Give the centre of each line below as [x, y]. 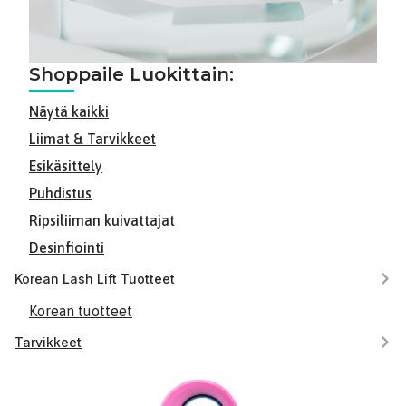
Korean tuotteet [81, 310]
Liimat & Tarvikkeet [92, 138]
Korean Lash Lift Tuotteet [95, 278]
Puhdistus [60, 193]
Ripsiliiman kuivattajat [102, 220]
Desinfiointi [67, 247]
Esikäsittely [66, 165]
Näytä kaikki [69, 111]
